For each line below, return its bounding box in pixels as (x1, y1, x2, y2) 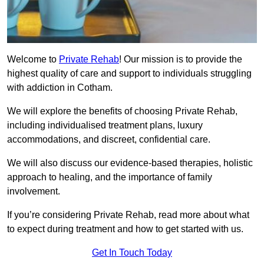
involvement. (7, 186, 60, 197)
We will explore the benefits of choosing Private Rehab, (7, 106, 237, 117)
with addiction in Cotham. (7, 82, 113, 93)
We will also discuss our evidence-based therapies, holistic (7, 158, 253, 169)
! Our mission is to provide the (119, 54, 242, 65)
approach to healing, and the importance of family (7, 172, 212, 183)
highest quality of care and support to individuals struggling (7, 68, 252, 79)
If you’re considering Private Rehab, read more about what (7, 210, 249, 220)
